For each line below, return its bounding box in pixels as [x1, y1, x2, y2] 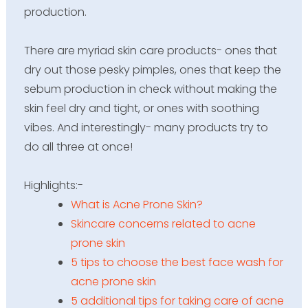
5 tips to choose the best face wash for [70, 254, 283, 270]
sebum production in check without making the [23, 80, 277, 97]
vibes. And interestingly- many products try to [23, 119, 268, 135]
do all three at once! [23, 138, 133, 155]
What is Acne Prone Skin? [70, 196, 203, 212]
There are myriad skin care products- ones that [23, 42, 277, 58]
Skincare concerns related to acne [70, 215, 256, 232]
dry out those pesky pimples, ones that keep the [23, 61, 281, 78]
